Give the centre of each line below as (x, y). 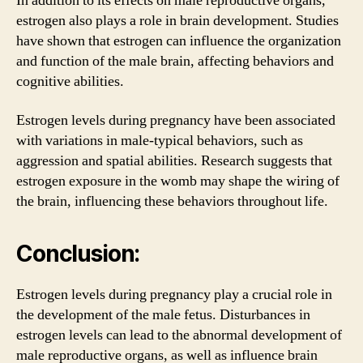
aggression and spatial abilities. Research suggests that (174, 160)
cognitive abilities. (70, 81)
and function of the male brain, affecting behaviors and (175, 61)
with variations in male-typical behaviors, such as (160, 140)
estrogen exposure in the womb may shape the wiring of (178, 181)
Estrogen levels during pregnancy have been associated (176, 120)
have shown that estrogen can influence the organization (179, 41)
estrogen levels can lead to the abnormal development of (179, 335)
